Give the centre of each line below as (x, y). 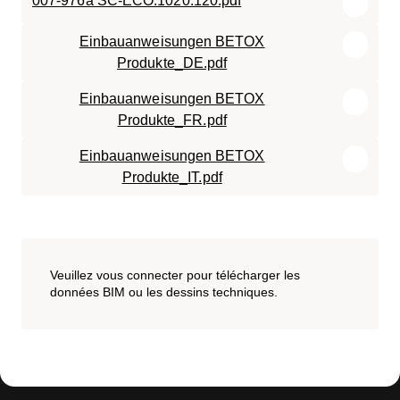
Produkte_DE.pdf (172, 63)
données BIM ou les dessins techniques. (164, 292)
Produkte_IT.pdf (172, 178)
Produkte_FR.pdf (172, 121)
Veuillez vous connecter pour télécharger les (175, 275)
